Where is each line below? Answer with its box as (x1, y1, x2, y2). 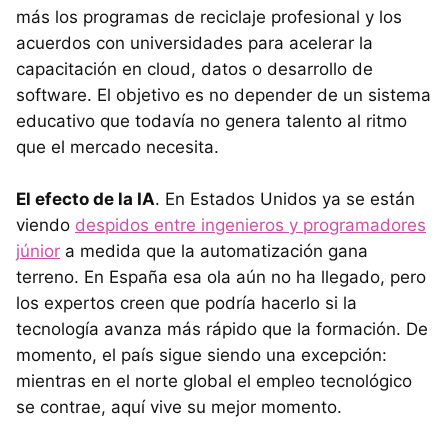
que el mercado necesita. (16, 136, 219, 157)
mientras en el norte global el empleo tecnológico (16, 370, 412, 391)
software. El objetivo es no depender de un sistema (16, 84, 431, 105)
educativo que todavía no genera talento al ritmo (16, 110, 407, 131)
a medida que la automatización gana (60, 240, 368, 261)
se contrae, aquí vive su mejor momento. (16, 396, 342, 417)
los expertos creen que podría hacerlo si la (16, 292, 357, 313)
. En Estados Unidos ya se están (155, 188, 415, 209)
